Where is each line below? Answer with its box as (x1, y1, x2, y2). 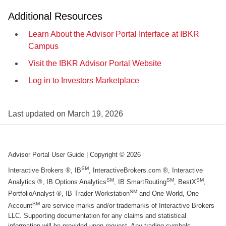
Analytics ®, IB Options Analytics (8, 178, 106, 186)
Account (8, 202, 32, 210)
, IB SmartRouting (114, 178, 166, 186)
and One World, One (137, 190, 199, 198)
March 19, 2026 (68, 109, 123, 118)
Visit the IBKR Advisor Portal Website (28, 59, 161, 68)
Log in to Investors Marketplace (28, 76, 139, 85)
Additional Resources (8, 10, 102, 22)
